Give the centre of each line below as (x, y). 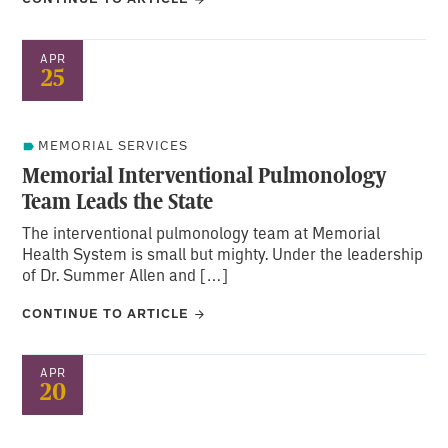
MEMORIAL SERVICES (113, 145)
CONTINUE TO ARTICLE (106, 312)
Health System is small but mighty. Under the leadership (223, 253)
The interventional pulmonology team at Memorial (201, 232)
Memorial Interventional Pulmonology (204, 174)
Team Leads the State (118, 200)
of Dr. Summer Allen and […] (125, 274)
